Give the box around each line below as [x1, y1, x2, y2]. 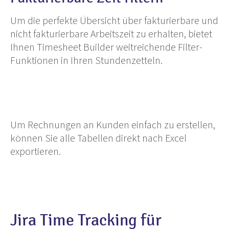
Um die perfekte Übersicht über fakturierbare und [10, 14, 218, 27]
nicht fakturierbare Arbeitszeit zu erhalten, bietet [10, 27, 212, 40]
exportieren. [10, 145, 61, 158]
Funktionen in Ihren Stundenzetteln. [10, 54, 163, 67]
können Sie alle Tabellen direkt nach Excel [10, 131, 187, 145]
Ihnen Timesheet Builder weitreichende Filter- [10, 40, 202, 54]
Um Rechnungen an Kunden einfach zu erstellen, [10, 118, 215, 131]
